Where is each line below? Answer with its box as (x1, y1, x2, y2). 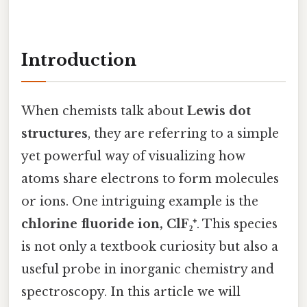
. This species (197, 216, 278, 232)
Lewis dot (187, 103, 251, 119)
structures (21, 125, 88, 141)
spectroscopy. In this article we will (21, 284, 241, 299)
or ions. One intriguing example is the (21, 193, 258, 209)
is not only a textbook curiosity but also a (21, 238, 278, 254)
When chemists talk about (21, 103, 187, 119)
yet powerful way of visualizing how (21, 148, 245, 164)
